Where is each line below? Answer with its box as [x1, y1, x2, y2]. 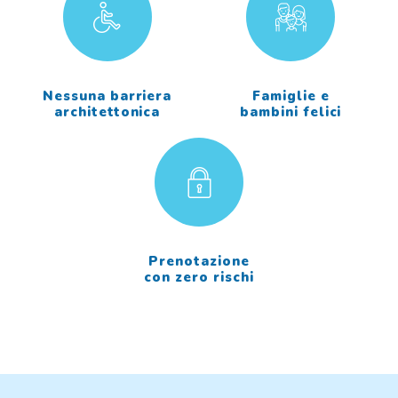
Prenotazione [148, 252, 250, 271]
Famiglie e [252, 87, 330, 106]
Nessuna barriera [43, 87, 172, 106]
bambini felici [240, 103, 342, 122]
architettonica [54, 103, 161, 122]
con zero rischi [144, 268, 254, 287]
